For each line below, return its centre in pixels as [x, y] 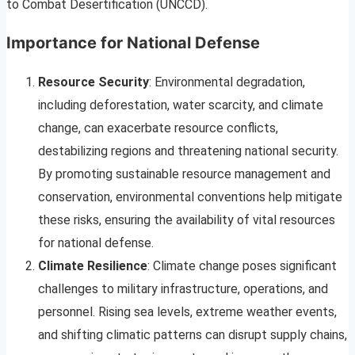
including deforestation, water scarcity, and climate [181, 105]
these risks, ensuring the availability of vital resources [187, 220]
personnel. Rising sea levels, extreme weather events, [187, 312]
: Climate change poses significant [242, 266]
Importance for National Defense [133, 43]
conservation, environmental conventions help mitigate [190, 197]
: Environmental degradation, [227, 82]
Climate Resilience [93, 266]
